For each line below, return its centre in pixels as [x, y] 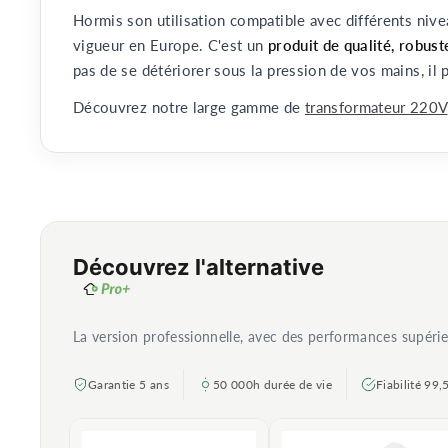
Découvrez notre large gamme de [189, 107]
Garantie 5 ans [128, 384]
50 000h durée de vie [272, 384]
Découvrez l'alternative [198, 267]
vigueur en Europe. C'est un [168, 45]
